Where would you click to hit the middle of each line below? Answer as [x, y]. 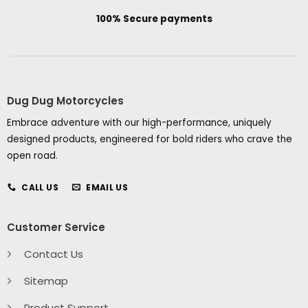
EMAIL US [107, 187]
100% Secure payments [154, 19]
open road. [32, 156]
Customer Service [56, 228]
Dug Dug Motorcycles [65, 100]
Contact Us [53, 254]
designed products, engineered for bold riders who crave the [149, 140]
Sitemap [46, 280]
